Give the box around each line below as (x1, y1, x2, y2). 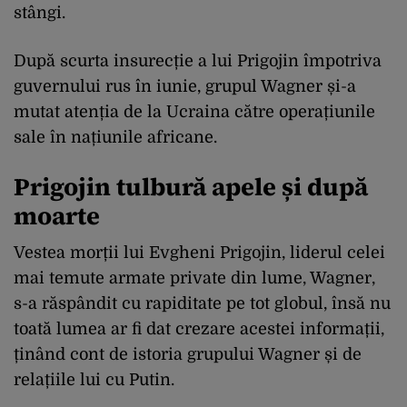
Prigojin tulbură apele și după (14, 169, 368, 203)
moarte (14, 198, 100, 233)
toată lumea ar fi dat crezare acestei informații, (14, 319, 384, 338)
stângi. (14, 3, 65, 22)
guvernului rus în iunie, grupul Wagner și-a (14, 76, 356, 95)
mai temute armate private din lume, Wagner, (14, 268, 375, 287)
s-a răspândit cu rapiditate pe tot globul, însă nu (14, 293, 391, 313)
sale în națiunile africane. (14, 127, 217, 146)
